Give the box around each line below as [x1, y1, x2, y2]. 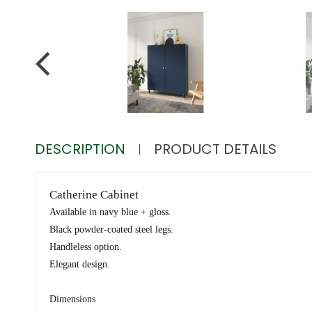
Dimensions [49, 294, 98, 305]
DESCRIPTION [35, 139, 125, 159]
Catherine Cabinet [49, 188, 139, 202]
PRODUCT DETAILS [154, 139, 276, 159]
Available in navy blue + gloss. [49, 207, 171, 218]
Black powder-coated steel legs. [49, 224, 173, 235]
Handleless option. [49, 242, 122, 253]
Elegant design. [49, 259, 110, 270]
